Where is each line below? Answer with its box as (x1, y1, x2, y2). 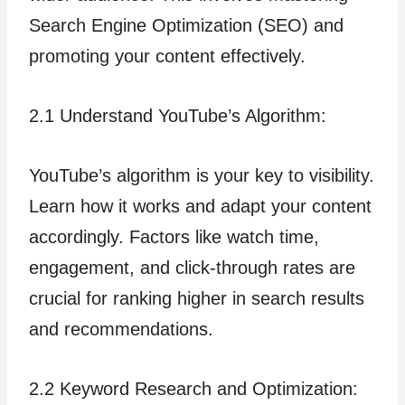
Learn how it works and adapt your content (29, 196, 372, 216)
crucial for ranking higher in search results (29, 288, 364, 308)
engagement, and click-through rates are (29, 258, 355, 278)
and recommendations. (29, 319, 213, 339)
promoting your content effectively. (29, 46, 306, 66)
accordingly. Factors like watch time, (29, 227, 319, 247)
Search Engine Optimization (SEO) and (29, 15, 344, 35)
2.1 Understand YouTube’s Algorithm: (29, 106, 326, 126)
